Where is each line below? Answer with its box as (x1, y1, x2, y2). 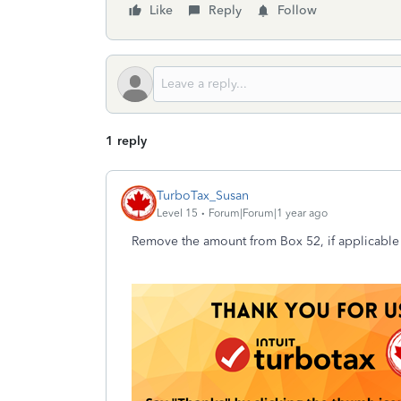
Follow (277, 3, 317, 18)
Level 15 (157, 206, 198, 219)
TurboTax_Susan (157, 187, 249, 203)
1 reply (106, 133, 147, 149)
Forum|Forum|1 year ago (209, 206, 328, 219)
